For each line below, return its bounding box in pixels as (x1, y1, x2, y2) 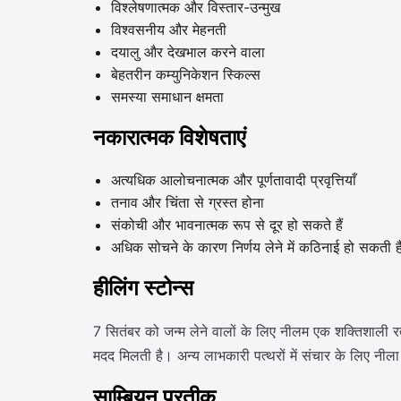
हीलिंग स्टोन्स (93, 274, 193, 303)
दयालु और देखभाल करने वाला (111, 43, 265, 61)
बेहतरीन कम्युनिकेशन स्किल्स (111, 65, 260, 83)
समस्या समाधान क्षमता (111, 88, 224, 106)
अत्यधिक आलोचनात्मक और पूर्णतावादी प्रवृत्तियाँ (111, 171, 356, 189)
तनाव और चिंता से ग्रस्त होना (111, 193, 264, 211)
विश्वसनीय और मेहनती (111, 21, 226, 38)
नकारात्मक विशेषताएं (93, 124, 245, 153)
